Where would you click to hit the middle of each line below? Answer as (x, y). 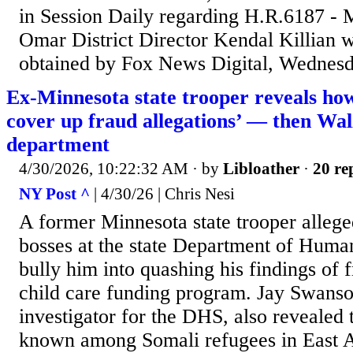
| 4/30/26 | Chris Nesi (162, 193)
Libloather (261, 169)
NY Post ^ (54, 193)
